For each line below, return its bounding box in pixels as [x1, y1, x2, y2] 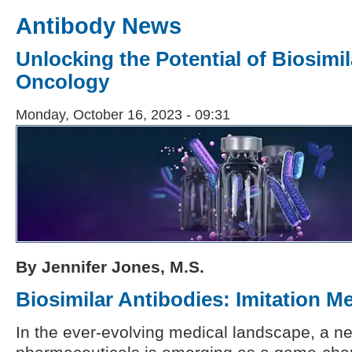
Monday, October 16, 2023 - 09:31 [16, 107, 230, 123]
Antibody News [16, 13, 181, 39]
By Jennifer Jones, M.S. [16, 258, 204, 277]
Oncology [16, 69, 109, 93]
